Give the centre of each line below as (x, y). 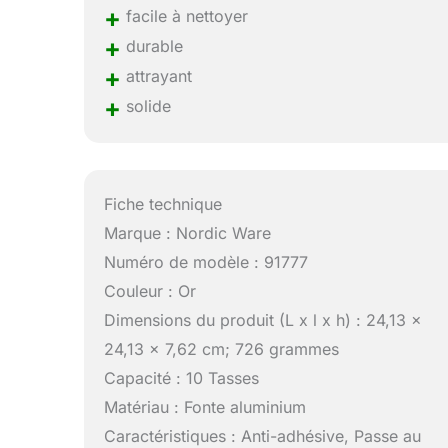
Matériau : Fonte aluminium (205, 407)
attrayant (157, 76)
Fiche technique (163, 204)
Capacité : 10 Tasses (182, 378)
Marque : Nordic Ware (188, 233)
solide (146, 106)
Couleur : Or (150, 291)
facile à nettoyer (185, 16)
